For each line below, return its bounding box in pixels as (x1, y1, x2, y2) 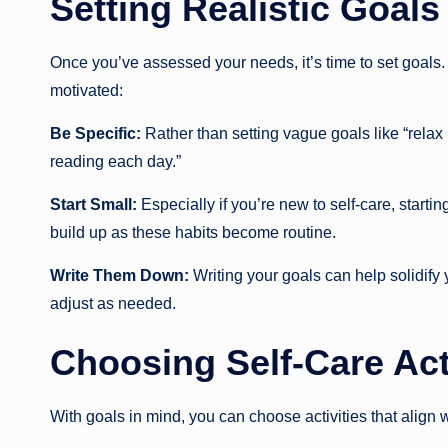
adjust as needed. (50, 295, 176, 313)
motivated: (50, 82, 123, 100)
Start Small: (50, 196, 137, 214)
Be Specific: (50, 125, 141, 143)
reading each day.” (50, 153, 181, 171)
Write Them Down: (50, 267, 189, 285)
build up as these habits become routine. (50, 224, 336, 242)
